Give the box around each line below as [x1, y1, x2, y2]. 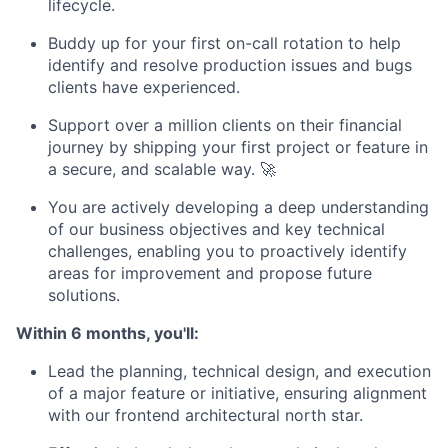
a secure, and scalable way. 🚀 [48, 158, 276, 179]
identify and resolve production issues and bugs [48, 54, 412, 75]
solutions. [48, 284, 120, 305]
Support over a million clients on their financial [48, 114, 402, 135]
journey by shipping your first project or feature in [48, 136, 428, 157]
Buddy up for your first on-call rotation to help [48, 32, 401, 53]
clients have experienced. [48, 76, 240, 97]
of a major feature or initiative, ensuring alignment [48, 382, 427, 403]
